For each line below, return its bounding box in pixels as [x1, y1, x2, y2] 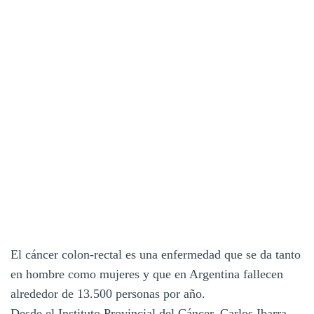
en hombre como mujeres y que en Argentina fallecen [11, 267, 283, 282]
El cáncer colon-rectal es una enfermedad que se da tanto [11, 247, 301, 262]
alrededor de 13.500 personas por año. [11, 287, 205, 301]
